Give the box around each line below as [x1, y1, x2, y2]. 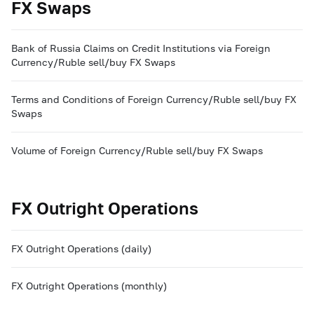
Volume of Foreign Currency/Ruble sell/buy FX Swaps [11, 144, 263, 156]
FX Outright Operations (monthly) [11, 280, 167, 292]
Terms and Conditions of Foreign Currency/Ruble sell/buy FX [11, 93, 296, 105]
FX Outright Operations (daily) [11, 243, 151, 254]
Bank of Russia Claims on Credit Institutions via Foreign [11, 42, 271, 54]
